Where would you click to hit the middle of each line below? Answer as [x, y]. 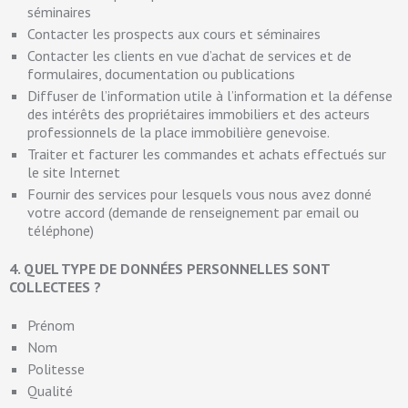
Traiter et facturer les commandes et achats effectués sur [207, 154]
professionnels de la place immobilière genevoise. [178, 132]
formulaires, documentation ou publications [161, 74]
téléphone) [61, 230]
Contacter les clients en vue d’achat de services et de [189, 56]
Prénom [51, 325]
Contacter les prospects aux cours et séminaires [174, 34]
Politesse [56, 369]
